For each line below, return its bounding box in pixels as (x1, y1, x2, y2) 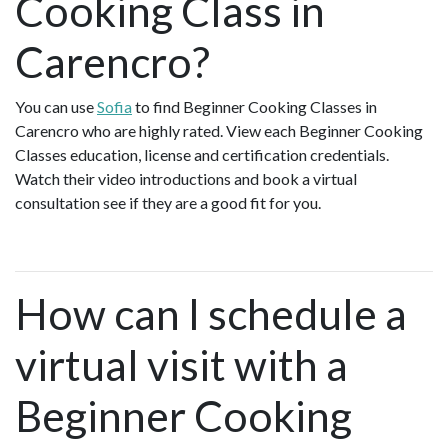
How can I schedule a (15, 287, 407, 339)
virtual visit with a (15, 338, 348, 390)
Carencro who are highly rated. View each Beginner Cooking (15, 120, 423, 140)
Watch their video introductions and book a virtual (15, 168, 357, 188)
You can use (15, 96, 97, 116)
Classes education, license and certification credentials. (15, 144, 389, 164)
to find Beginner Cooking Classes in (132, 96, 377, 116)
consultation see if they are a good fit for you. (15, 192, 327, 212)
